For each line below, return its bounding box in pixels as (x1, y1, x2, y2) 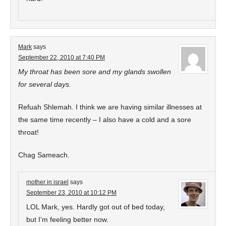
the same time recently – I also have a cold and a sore (18, 116, 191, 124)
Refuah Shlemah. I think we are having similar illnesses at (18, 103, 202, 111)
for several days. (18, 80, 71, 88)
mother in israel (26, 179, 69, 186)
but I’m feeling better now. (26, 215, 108, 223)
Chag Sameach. (18, 151, 70, 159)
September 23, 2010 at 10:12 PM (26, 189, 117, 196)
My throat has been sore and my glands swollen (18, 68, 171, 76)
